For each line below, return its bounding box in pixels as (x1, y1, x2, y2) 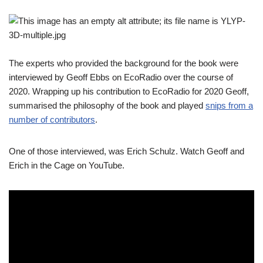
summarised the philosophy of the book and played (9, 100, 205, 110)
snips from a (205, 100, 253, 110)
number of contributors (9, 114, 95, 124)
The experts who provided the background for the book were (9, 58, 238, 68)
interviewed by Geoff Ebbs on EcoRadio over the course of (9, 72, 233, 82)
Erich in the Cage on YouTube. (9, 160, 124, 170)
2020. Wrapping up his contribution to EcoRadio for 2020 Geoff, (9, 86, 249, 96)
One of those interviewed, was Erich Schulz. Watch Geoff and (9, 146, 244, 156)
